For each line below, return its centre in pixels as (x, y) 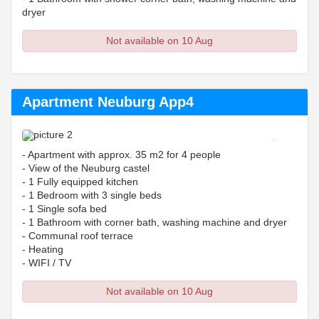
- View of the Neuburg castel (86, 168)
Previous (69, 139)
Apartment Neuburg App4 (108, 102)
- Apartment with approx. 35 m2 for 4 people (121, 155)
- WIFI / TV (47, 263)
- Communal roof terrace (82, 236)
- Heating (43, 249)
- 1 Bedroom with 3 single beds (92, 195)
